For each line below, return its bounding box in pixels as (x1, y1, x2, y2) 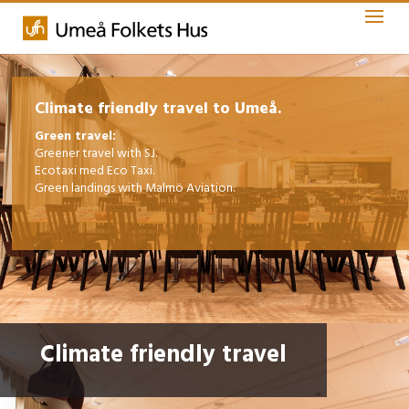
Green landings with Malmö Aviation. (35, 178, 236, 199)
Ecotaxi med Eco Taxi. (35, 161, 155, 182)
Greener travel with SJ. (35, 143, 158, 164)
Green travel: (35, 126, 117, 147)
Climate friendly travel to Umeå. (35, 96, 282, 122)
